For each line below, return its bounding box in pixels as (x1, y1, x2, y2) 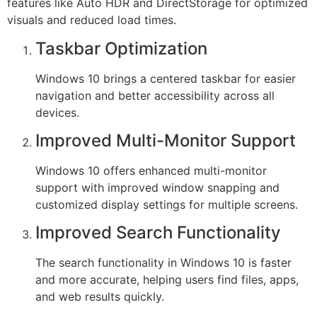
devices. (35, 105, 79, 120)
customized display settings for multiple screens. (35, 197, 298, 212)
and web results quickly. (35, 289, 164, 304)
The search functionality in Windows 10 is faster (35, 255, 292, 270)
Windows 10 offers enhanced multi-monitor (35, 163, 267, 178)
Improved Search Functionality (35, 222, 281, 243)
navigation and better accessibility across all (35, 88, 275, 103)
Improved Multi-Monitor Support (35, 129, 296, 151)
